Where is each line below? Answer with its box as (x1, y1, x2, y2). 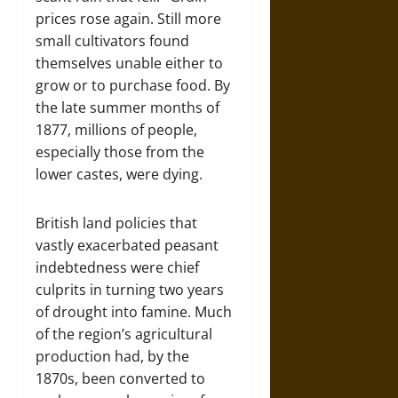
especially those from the (36, 142, 204, 162)
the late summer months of (36, 98, 219, 117)
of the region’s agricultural (36, 324, 212, 344)
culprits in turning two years (36, 280, 224, 299)
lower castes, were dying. (36, 164, 203, 184)
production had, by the (36, 346, 189, 366)
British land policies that (36, 213, 197, 233)
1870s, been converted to (36, 369, 205, 388)
